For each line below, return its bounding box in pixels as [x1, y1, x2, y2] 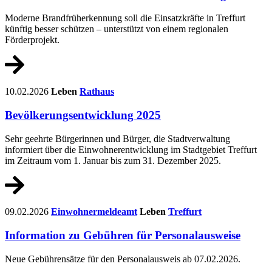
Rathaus [80, 86, 114, 97]
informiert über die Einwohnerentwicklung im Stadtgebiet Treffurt [5, 144, 257, 155]
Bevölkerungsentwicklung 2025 [5, 108, 161, 121]
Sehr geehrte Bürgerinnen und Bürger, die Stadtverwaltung [5, 133, 230, 144]
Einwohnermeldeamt [51, 206, 137, 217]
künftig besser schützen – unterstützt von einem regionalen [5, 24, 228, 35]
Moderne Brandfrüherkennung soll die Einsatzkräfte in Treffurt [5, 13, 245, 24]
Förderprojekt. [5, 35, 59, 46]
